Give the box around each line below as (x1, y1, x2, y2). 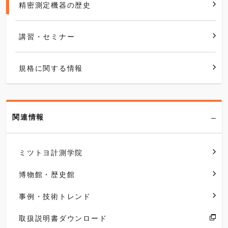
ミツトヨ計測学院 (19, 147, 83, 157)
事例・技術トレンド (19, 191, 91, 201)
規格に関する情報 (19, 63, 83, 73)
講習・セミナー (19, 31, 75, 41)
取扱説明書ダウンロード (19, 213, 107, 223)
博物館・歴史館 (19, 169, 75, 179)
